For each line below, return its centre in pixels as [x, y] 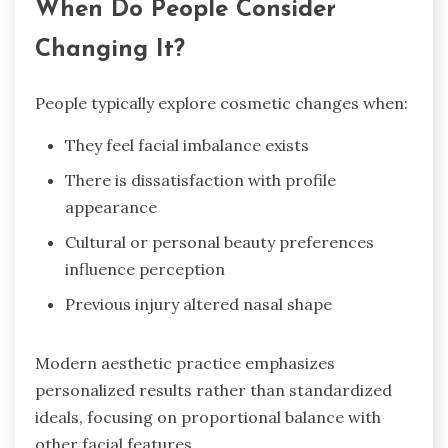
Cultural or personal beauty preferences [219, 241]
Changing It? [110, 49]
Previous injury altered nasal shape [198, 303]
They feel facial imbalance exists [187, 144]
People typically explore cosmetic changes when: [221, 102]
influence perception [145, 268]
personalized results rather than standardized [213, 389]
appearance [111, 206]
